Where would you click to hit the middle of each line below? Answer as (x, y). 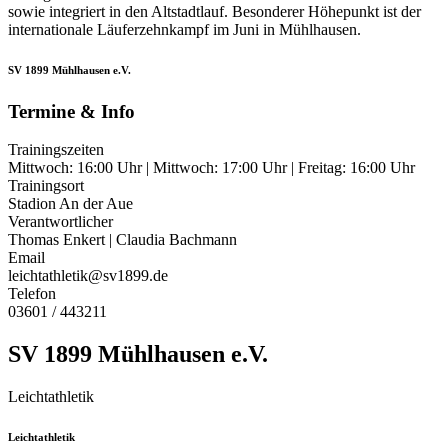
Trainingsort (46, 186)
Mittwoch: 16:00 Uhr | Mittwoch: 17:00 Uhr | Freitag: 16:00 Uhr (211, 168)
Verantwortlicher (60, 222)
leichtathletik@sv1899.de (88, 276)
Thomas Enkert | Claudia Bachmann (122, 240)
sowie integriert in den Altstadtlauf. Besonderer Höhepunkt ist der (214, 11)
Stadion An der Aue (70, 204)
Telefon (32, 294)
